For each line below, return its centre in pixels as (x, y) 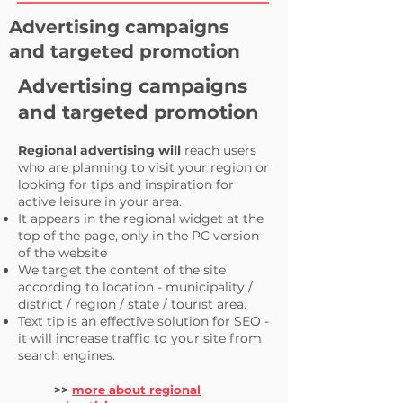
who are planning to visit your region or (143, 167)
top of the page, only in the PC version (139, 236)
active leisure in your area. (100, 201)
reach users (219, 150)
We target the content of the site (122, 270)
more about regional (136, 390)
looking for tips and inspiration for (126, 184)
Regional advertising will (99, 150)
